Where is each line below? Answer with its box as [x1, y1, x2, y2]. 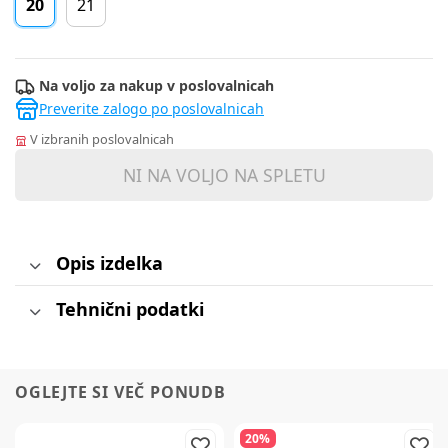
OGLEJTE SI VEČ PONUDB [15, 381, 226, 404]
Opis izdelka [55, 250, 163, 275]
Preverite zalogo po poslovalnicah [39, 99, 264, 119]
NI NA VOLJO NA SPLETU [122, 163, 326, 188]
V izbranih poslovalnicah [27, 130, 174, 149]
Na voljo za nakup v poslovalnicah [35, 76, 274, 95]
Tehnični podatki [55, 296, 204, 321]
